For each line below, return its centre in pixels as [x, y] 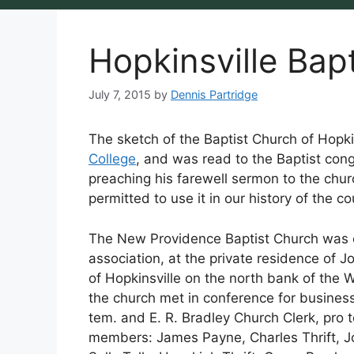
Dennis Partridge [214, 95]
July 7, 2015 [120, 95]
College [112, 159]
